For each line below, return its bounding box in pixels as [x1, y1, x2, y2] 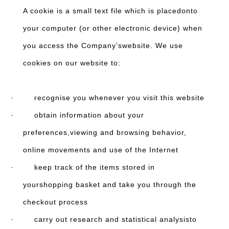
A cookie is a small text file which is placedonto [23, 7, 198, 15]
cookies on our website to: [23, 59, 121, 67]
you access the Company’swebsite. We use [23, 41, 183, 50]
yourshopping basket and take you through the [23, 180, 196, 189]
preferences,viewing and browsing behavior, [23, 128, 187, 136]
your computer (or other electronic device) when [23, 24, 202, 32]
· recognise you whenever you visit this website [11, 94, 204, 102]
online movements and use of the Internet [23, 146, 178, 154]
